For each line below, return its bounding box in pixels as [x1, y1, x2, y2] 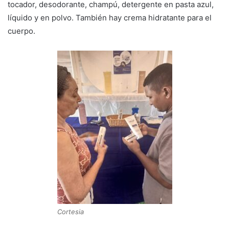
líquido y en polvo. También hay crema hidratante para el [8, 12, 212, 22]
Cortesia [57, 207, 84, 216]
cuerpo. [8, 26, 35, 36]
